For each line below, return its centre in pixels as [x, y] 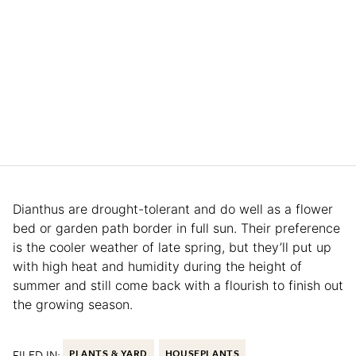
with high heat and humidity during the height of [157, 266]
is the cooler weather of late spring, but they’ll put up [172, 247]
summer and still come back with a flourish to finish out [178, 285]
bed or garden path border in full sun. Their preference [176, 228]
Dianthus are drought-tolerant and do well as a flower [173, 209]
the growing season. [73, 304]
